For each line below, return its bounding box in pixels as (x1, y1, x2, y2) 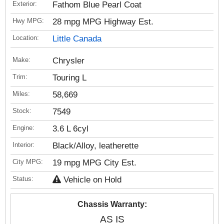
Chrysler (52, 56, 84, 65)
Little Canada (52, 34, 101, 43)
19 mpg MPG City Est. (52, 158, 136, 167)
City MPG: (12, 158, 43, 165)
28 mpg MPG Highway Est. (52, 17, 153, 26)
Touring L (52, 73, 86, 82)
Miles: (12, 90, 30, 97)
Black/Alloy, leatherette (52, 141, 138, 150)
